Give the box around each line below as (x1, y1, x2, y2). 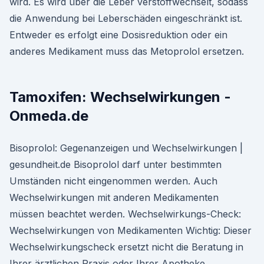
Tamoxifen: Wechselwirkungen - (9, 88, 231, 105)
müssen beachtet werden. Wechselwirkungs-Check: (9, 208, 241, 220)
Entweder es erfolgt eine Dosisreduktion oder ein (9, 29, 227, 41)
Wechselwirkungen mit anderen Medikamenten (9, 192, 219, 203)
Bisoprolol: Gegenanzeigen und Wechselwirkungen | (9, 142, 243, 154)
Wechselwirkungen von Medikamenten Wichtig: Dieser (9, 225, 252, 236)
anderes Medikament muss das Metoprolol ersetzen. (9, 45, 244, 57)
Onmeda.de (9, 107, 88, 124)
